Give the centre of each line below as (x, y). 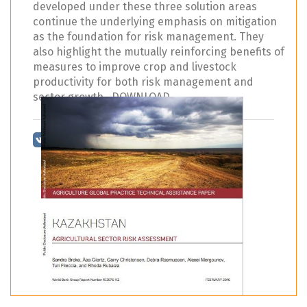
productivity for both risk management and (143, 82)
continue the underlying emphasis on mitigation (155, 22)
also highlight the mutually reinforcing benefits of (159, 52)
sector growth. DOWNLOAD (101, 97)
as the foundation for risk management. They (148, 37)
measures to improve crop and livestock (135, 67)
